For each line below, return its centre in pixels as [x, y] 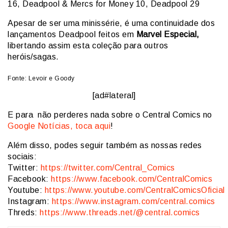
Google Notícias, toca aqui [59, 126]
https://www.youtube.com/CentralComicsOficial [135, 190]
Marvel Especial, [168, 34]
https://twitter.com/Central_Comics [108, 167]
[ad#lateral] [114, 95]
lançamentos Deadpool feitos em [72, 34]
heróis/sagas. [33, 56]
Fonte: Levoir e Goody [41, 78]
